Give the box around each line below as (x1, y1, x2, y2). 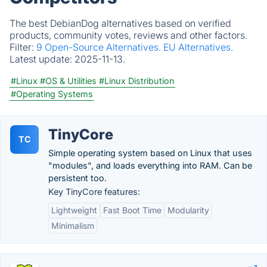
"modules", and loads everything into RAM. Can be (48, 160, 252, 170)
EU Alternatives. (163, 41, 233, 53)
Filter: (10, 41, 36, 53)
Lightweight (51, 205, 97, 215)
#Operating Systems (11, 89, 93, 99)
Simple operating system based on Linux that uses (48, 148, 252, 158)
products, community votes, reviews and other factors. (10, 29, 247, 41)
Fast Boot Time (103, 205, 162, 215)
